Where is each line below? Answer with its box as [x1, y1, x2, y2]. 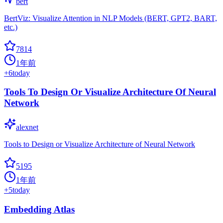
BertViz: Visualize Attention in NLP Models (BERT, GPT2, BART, [4, 13, 217, 22]
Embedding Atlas [4, 204, 75, 215]
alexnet [16, 123, 38, 132]
